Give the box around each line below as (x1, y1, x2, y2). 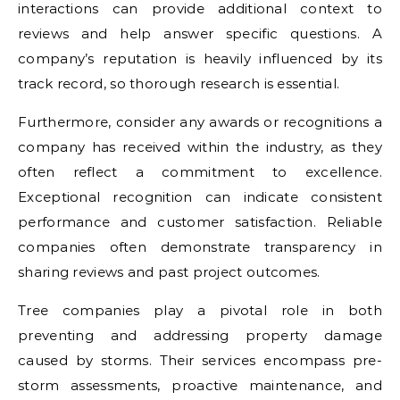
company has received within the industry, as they (18, 138, 382, 155)
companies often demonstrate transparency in (18, 238, 382, 255)
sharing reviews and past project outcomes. (18, 263, 321, 280)
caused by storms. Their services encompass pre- (18, 352, 382, 369)
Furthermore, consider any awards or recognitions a (18, 113, 382, 130)
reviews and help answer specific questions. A (18, 25, 382, 42)
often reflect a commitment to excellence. (18, 163, 382, 180)
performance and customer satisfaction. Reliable (18, 213, 382, 230)
